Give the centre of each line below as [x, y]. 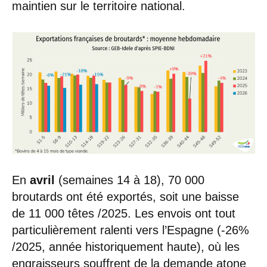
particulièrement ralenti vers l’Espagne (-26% [131, 230]
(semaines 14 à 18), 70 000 [130, 180]
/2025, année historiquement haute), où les [126, 246]
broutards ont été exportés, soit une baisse [125, 196]
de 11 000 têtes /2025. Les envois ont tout [124, 213]
